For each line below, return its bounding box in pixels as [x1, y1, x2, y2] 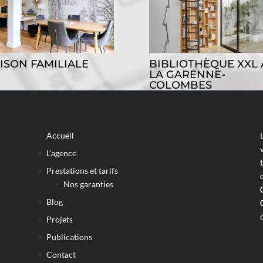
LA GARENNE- [149, 68, 225, 82]
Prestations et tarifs [46, 165, 118, 176]
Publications [46, 231, 92, 242]
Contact [46, 249, 76, 259]
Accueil [46, 130, 74, 140]
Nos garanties [63, 178, 113, 189]
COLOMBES [149, 79, 212, 92]
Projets [46, 214, 73, 224]
